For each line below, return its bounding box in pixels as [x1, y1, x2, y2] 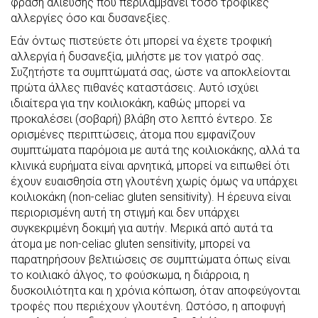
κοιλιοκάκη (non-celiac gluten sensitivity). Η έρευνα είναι [11, 190, 291, 204]
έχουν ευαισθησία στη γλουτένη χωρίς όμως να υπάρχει [11, 174, 297, 188]
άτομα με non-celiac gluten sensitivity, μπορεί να [11, 236, 250, 251]
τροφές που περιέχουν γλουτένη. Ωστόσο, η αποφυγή [11, 299, 285, 313]
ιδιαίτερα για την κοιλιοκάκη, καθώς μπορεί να [11, 96, 245, 110]
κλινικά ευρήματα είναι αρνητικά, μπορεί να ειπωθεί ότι [11, 158, 290, 172]
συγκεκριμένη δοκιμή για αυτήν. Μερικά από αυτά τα [11, 221, 273, 235]
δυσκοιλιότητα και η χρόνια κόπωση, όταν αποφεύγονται [11, 283, 300, 297]
